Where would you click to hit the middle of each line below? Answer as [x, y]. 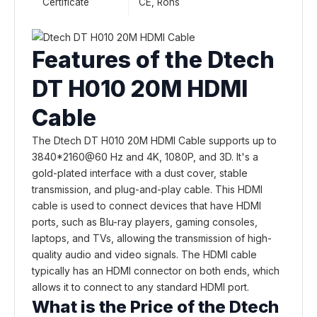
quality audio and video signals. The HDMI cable [144, 254]
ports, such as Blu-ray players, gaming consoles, [145, 221]
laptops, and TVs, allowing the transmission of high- [152, 238]
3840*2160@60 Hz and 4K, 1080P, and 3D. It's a [145, 156]
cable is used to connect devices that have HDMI [146, 205]
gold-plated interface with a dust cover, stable [140, 173]
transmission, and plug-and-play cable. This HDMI [147, 189]
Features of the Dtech [153, 59]
